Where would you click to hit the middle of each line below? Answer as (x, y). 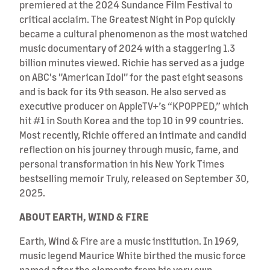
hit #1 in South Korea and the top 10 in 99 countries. (131, 120)
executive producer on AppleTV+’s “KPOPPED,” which (134, 105)
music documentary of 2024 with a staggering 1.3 (127, 48)
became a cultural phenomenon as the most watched (133, 33)
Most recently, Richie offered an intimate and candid (133, 134)
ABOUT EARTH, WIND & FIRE (84, 216)
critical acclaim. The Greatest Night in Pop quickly (127, 19)
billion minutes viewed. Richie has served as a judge (132, 62)
